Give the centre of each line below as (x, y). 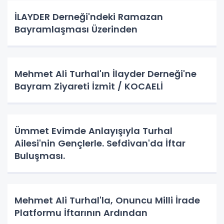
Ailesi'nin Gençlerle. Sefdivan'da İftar (100, 143)
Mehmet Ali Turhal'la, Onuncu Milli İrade (107, 200)
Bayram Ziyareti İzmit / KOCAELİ (89, 86)
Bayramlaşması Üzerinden (76, 29)
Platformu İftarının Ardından (81, 213)
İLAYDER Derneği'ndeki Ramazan (89, 17)
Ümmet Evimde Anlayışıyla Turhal (93, 131)
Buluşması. (40, 156)
